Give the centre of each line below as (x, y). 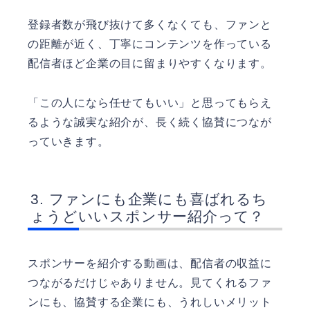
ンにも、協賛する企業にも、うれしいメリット (150, 302)
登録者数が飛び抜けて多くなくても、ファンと (150, 25)
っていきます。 (69, 141)
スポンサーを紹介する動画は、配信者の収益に (150, 263)
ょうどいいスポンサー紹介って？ (148, 217)
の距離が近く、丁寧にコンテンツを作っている (150, 44)
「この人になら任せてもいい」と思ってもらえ (150, 102)
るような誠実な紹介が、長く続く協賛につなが (150, 122)
